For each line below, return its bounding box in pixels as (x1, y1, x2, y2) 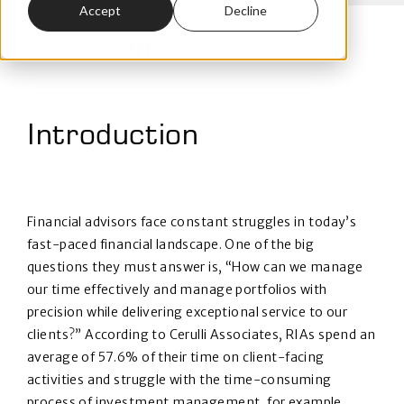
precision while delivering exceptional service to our (27, 304, 348, 320)
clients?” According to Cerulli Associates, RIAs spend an (27, 326, 376, 343)
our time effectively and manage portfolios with (27, 281, 327, 298)
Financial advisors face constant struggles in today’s (27, 214, 357, 230)
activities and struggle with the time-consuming (27, 372, 332, 388)
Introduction (27, 124, 199, 152)
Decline (225, 3, 268, 19)
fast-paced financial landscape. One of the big (27, 236, 315, 252)
